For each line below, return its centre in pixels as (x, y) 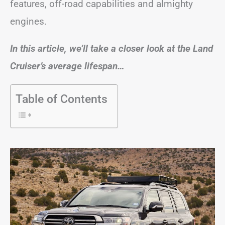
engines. (28, 21)
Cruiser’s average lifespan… (67, 66)
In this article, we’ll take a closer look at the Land (111, 48)
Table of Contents (62, 99)
